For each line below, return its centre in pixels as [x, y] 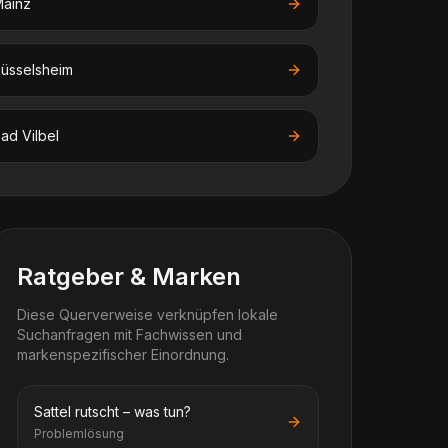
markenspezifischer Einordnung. [123, 354]
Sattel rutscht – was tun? [112, 411]
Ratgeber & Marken [129, 276]
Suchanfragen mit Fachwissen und [129, 334]
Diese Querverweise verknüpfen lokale [147, 314]
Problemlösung [79, 433]
